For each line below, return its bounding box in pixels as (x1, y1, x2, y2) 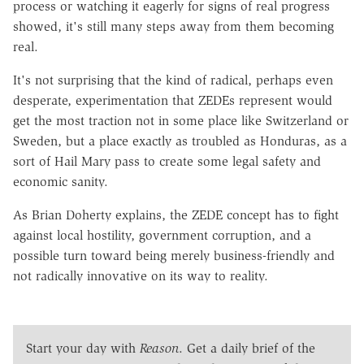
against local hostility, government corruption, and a (13, 227, 311, 244)
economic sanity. (13, 174, 108, 190)
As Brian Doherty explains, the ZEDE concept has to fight (13, 207, 339, 223)
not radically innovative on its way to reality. (13, 268, 268, 284)
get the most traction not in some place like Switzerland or (13, 113, 349, 129)
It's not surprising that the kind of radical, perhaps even (13, 72, 333, 89)
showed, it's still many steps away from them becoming (13, 19, 334, 35)
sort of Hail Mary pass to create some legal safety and (13, 154, 321, 170)
